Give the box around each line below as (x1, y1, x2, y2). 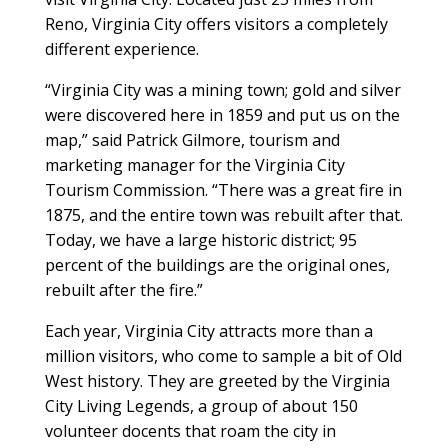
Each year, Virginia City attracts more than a (44, 319, 373, 342)
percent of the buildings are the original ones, (44, 253, 390, 276)
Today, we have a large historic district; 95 (44, 228, 357, 251)
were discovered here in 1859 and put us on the (44, 103, 400, 126)
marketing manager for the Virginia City (44, 153, 345, 176)
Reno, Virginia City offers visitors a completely (44, 12, 388, 35)
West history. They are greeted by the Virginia (44, 369, 390, 392)
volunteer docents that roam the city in (44, 419, 336, 442)
